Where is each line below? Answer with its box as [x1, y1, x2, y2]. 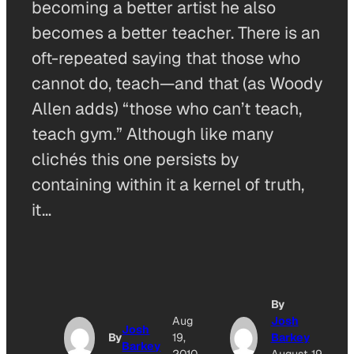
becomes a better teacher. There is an [32, 22, 320, 43]
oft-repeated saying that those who [32, 47, 300, 69]
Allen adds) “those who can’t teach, [32, 98, 302, 119]
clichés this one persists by [32, 149, 239, 170]
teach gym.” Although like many [32, 123, 273, 145]
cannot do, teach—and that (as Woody [32, 73, 322, 94]
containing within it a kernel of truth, [32, 174, 304, 195]
